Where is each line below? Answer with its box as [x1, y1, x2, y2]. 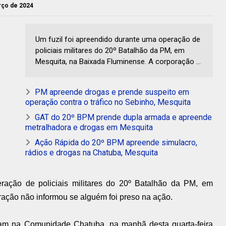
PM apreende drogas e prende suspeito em [35, 87, 189, 97]
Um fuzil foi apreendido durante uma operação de [35, 35, 200, 44]
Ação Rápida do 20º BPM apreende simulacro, [35, 138, 197, 147]
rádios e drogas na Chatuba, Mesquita [25, 148, 158, 157]
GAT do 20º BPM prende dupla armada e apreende [35, 112, 212, 122]
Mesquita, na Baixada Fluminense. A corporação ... [35, 57, 201, 66]
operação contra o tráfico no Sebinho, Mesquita [25, 97, 191, 107]
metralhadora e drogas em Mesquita [25, 123, 153, 132]
